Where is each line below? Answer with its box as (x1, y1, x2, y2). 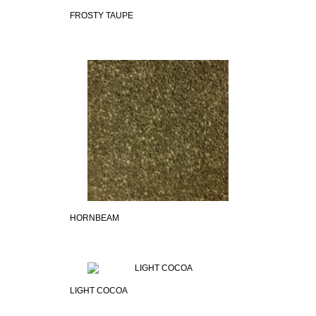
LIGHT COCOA (70, 286, 128, 296)
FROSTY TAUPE (70, 11, 133, 21)
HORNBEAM (70, 213, 119, 224)
